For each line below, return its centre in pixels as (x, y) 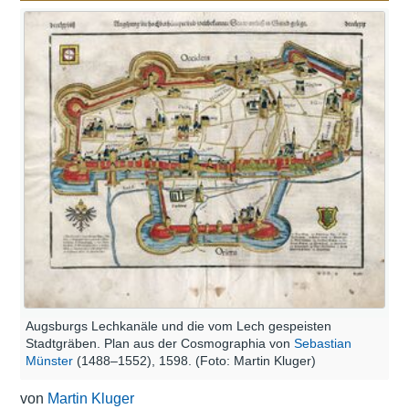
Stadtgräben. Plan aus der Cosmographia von (160, 343)
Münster (49, 360)
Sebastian (323, 343)
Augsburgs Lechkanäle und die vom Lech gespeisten (178, 325)
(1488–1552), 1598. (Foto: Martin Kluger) (194, 360)
